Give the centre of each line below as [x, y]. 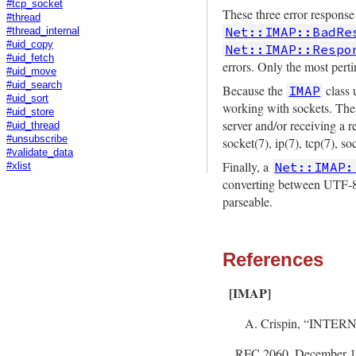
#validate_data [40, 152]
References [273, 259]
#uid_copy [30, 44]
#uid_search [34, 85]
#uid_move [31, 71]
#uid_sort [27, 98]
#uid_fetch [30, 58]
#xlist [19, 166]
